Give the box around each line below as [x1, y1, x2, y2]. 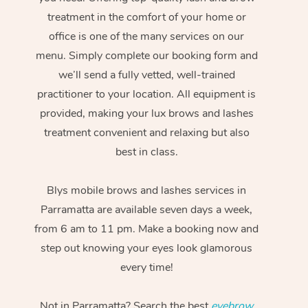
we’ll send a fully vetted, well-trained [58, 67, 235, 83]
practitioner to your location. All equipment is [37, 87, 256, 102]
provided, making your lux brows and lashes [39, 106, 254, 122]
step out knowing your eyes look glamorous [41, 241, 253, 256]
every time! [120, 260, 173, 276]
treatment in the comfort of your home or [47, 10, 246, 25]
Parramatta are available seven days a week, [41, 202, 253, 218]
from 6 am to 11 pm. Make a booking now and [34, 221, 259, 237]
